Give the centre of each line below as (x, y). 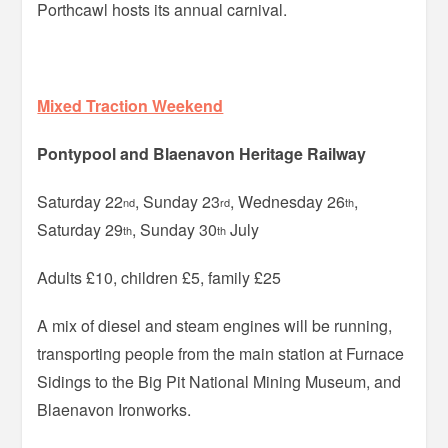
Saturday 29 (80, 229)
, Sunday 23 (178, 201)
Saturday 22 (80, 201)
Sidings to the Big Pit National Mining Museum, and (219, 381)
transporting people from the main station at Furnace (221, 353)
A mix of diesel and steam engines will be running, (215, 325)
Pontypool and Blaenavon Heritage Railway (202, 153)
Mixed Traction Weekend (130, 105)
